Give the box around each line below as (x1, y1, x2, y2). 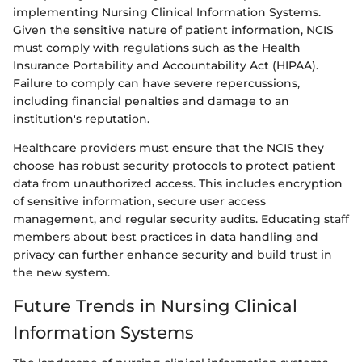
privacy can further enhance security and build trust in (13, 246, 332, 262)
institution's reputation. (13, 111, 149, 126)
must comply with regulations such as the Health (13, 40, 301, 55)
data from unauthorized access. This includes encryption (13, 175, 343, 191)
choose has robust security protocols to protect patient (13, 158, 335, 173)
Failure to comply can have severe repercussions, (13, 75, 300, 90)
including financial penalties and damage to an (13, 93, 289, 108)
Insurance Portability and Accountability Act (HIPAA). (13, 57, 318, 73)
